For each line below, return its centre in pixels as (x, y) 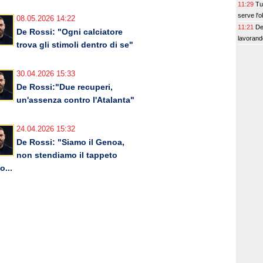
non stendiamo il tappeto (67, 155)
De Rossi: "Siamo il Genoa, (70, 142)
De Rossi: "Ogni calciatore (70, 32)
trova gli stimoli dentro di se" (75, 45)
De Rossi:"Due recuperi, (65, 87)
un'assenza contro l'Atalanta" (75, 100)
